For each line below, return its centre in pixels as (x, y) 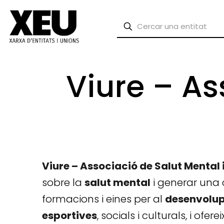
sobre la (63, 183)
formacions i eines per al (103, 199)
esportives (69, 216)
